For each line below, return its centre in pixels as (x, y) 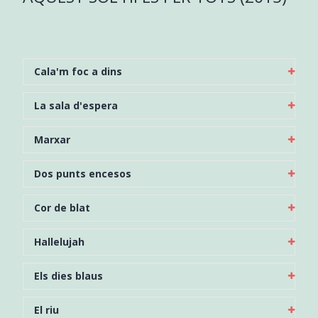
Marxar (52, 139)
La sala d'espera (76, 105)
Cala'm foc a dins (78, 71)
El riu (46, 309)
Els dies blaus (68, 275)
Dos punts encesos (82, 173)
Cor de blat (62, 207)
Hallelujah (59, 241)
